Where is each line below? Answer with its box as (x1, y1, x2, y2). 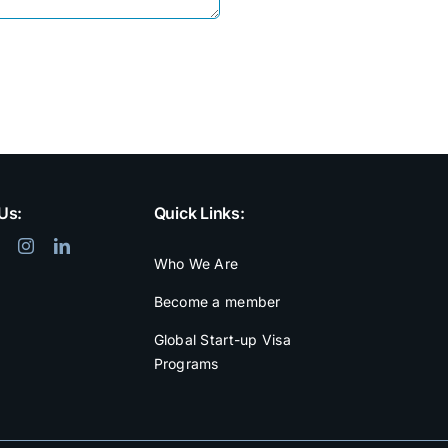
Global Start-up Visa (153, 331, 291, 348)
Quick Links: (153, 203, 245, 223)
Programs (153, 355, 219, 372)
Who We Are (153, 255, 239, 272)
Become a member (153, 293, 281, 310)
